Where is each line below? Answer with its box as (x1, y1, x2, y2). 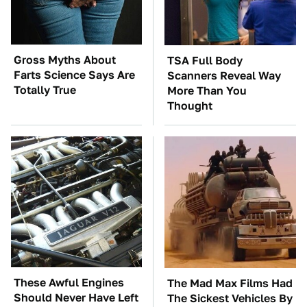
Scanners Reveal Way (167, 69, 281, 82)
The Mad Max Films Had (167, 277, 293, 290)
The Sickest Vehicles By (167, 292, 293, 305)
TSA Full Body (167, 54, 243, 67)
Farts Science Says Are (14, 69, 135, 82)
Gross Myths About (14, 53, 116, 66)
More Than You (167, 84, 247, 97)
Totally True (14, 84, 76, 97)
